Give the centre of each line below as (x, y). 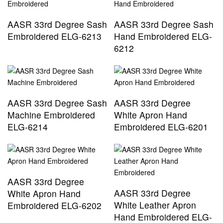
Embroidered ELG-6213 (55, 36)
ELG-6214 (28, 127)
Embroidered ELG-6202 (55, 206)
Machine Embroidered (51, 115)
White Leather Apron (155, 205)
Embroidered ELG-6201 (161, 127)
